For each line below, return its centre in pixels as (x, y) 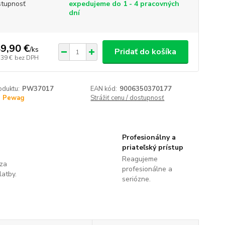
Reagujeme (140, 159)
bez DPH (26, 58)
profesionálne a (147, 169)
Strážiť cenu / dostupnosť (128, 98)
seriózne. (136, 179)
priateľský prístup (152, 147)
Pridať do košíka (145, 52)
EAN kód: (104, 89)
